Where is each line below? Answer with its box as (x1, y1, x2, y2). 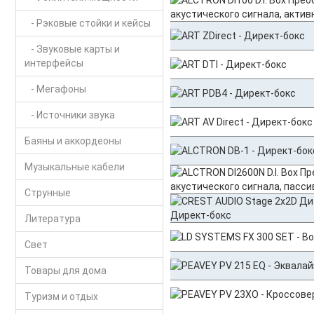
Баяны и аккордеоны (24, 135, 121, 146)
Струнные (24, 187, 71, 198)
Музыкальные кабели (24, 161, 125, 172)
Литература (24, 213, 81, 224)
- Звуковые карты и (24, 43, 120, 55)
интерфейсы (24, 57, 83, 69)
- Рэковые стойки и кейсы (24, 18, 151, 29)
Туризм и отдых (24, 291, 98, 302)
